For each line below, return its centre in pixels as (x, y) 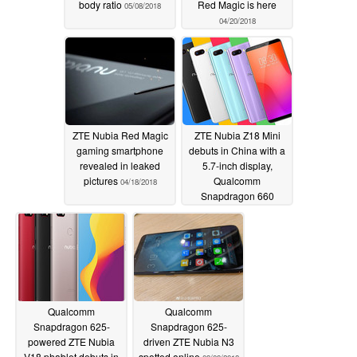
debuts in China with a (237, 150)
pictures (102, 180)
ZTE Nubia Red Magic (120, 135)
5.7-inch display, (237, 165)
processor (219, 210)
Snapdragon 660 (237, 195)
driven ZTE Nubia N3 (188, 341)
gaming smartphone (120, 150)
